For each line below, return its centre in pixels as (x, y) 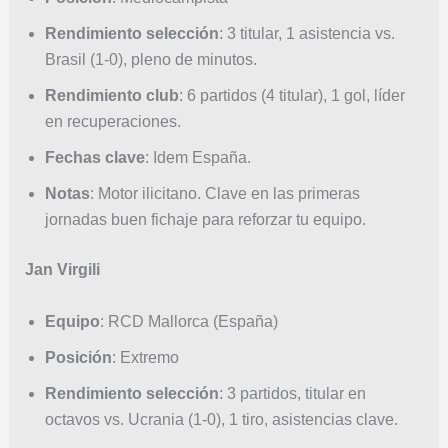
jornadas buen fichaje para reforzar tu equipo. (207, 220)
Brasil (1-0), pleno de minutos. (150, 60)
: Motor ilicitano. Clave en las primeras (224, 194)
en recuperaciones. (112, 122)
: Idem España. (197, 158)
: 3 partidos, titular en (292, 393)
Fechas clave (94, 158)
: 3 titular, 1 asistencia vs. (306, 34)
